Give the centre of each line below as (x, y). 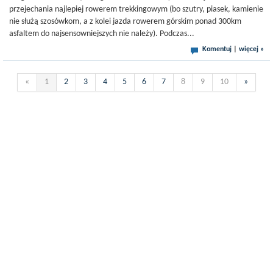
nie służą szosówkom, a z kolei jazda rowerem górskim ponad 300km (125, 22)
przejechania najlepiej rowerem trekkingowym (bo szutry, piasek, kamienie (136, 9)
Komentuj (217, 49)
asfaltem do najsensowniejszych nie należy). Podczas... (102, 34)
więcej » (251, 49)
